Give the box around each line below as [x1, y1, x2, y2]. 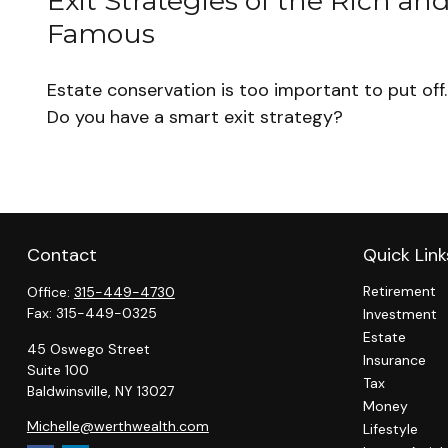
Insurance [362, 351, 426, 370]
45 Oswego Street [26, 340, 150, 359]
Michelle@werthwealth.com [26, 417, 209, 436]
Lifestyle [362, 420, 418, 439]
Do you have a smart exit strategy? [46, 105, 343, 130]
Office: [26, 283, 74, 302]
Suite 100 [26, 361, 89, 380]
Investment [362, 305, 437, 324]
